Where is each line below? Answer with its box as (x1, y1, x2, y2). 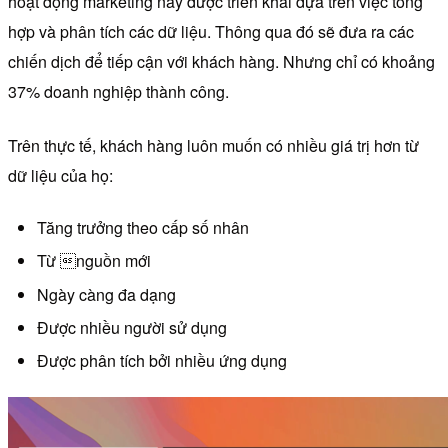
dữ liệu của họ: (8, 164, 113, 188)
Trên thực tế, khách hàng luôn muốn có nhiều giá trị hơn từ (8, 134, 419, 158)
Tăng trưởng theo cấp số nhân (36, 215, 249, 239)
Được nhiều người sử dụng (36, 315, 227, 339)
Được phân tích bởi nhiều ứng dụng (36, 349, 287, 373)
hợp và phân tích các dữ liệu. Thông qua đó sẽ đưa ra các (8, 20, 414, 44)
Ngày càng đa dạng (36, 282, 176, 306)
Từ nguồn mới (36, 249, 151, 273)
